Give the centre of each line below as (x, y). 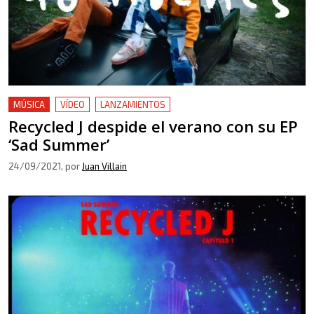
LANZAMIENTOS (133, 104)
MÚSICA (29, 104)
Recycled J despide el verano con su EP (153, 127)
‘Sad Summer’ (59, 145)
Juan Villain (104, 166)
